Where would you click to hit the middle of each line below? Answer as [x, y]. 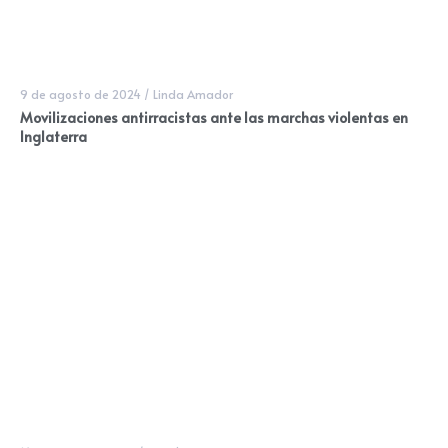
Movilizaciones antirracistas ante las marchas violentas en [214, 118]
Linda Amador [193, 94]
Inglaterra [53, 137]
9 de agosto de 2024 [80, 94]
